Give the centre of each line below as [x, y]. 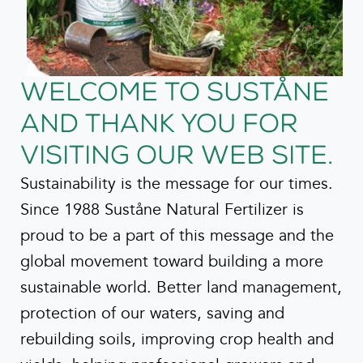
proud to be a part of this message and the [177, 235]
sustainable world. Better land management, [181, 287]
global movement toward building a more [172, 261]
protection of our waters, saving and [152, 313]
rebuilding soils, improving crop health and [177, 339]
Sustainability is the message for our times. [177, 184]
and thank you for [159, 123]
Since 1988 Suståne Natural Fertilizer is [162, 209]
